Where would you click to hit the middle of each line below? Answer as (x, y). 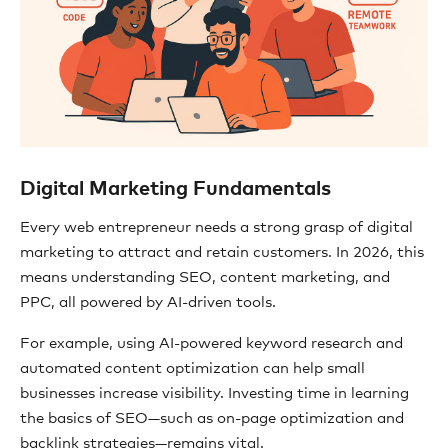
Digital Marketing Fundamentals (175, 189)
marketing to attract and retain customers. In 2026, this (222, 252)
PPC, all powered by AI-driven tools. (148, 302)
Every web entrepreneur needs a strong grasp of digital (216, 227)
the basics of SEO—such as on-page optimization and (212, 418)
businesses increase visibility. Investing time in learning (214, 393)
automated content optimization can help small (192, 368)
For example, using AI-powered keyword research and (211, 343)
